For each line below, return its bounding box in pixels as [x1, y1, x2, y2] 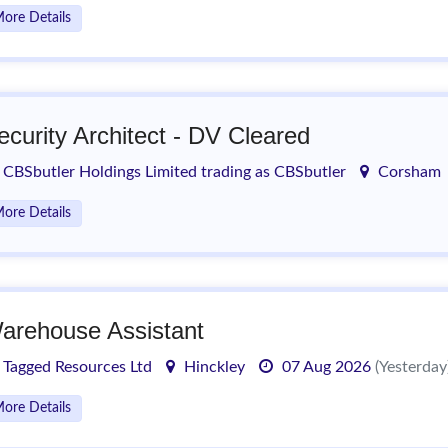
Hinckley [180, 359, 245, 375]
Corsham [374, 164, 441, 180]
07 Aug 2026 [278, 359, 375, 375]
